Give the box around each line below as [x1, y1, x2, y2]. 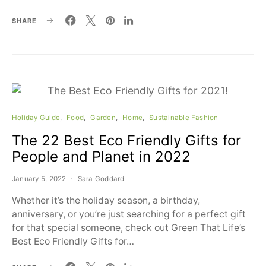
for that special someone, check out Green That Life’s [12, 222, 245, 233]
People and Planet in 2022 [12, 148, 191, 165]
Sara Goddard [77, 175, 125, 183]
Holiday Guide [12, 113, 61, 122]
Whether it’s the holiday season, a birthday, [12, 195, 200, 206]
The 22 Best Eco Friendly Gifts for [12, 132, 241, 149]
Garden [90, 113, 116, 122]
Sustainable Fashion [149, 113, 218, 122]
